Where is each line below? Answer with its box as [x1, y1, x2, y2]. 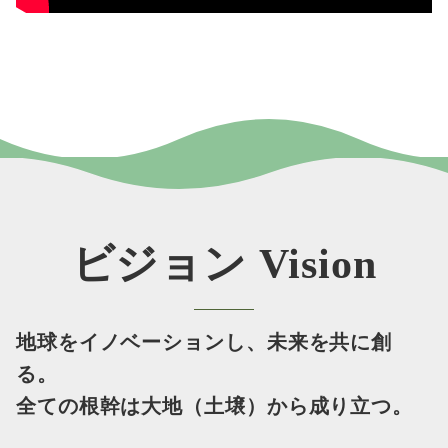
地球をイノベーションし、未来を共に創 [15, 330, 393, 353]
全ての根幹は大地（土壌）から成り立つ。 [15, 394, 414, 417]
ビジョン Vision [71, 241, 377, 288]
